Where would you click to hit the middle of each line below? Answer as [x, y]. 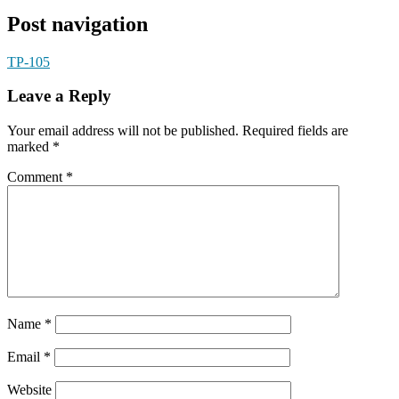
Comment [37, 177]
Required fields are [295, 131]
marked [30, 147]
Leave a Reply [59, 96]
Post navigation [77, 24]
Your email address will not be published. [123, 131]
